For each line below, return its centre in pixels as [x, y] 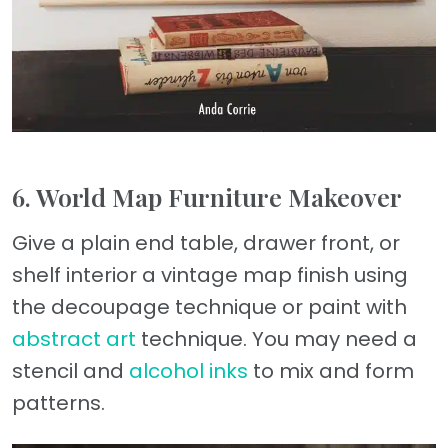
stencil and [70, 370]
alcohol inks [188, 370]
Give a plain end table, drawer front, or [206, 242]
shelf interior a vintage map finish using [210, 274]
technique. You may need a [276, 338]
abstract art [74, 338]
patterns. [58, 402]
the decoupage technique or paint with [209, 306]
